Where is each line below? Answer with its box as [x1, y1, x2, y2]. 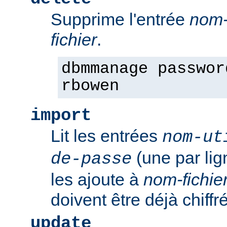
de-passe [51, 149, 132, 169]
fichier [51, 29, 97, 49]
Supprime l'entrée [51, 9, 190, 29]
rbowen [61, 77, 119, 95]
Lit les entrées [51, 126, 162, 145]
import [30, 105, 91, 125]
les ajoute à [51, 169, 143, 189]
